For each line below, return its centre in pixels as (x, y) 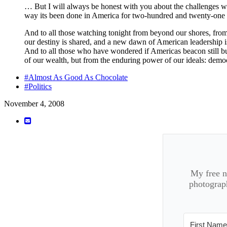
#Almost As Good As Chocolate (76, 77)
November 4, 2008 (34, 103)
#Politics (38, 86)
